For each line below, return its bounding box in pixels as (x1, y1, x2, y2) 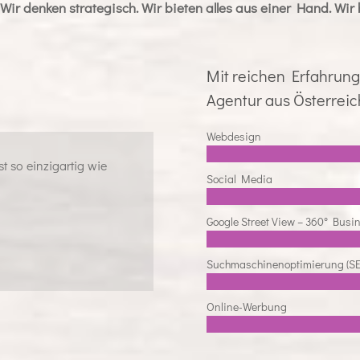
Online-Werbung (206, 298, 287, 314)
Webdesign (206, 128, 261, 144)
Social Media (206, 170, 272, 186)
